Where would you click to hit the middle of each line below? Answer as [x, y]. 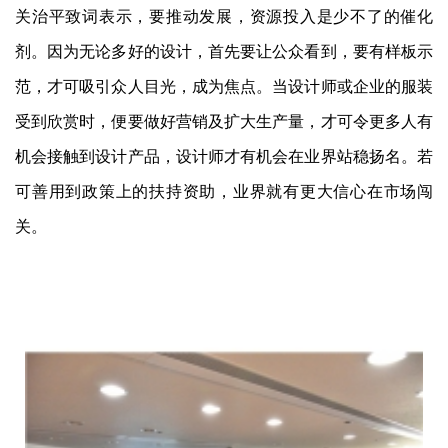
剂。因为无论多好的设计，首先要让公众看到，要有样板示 [224, 51]
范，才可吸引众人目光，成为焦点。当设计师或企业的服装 [224, 86]
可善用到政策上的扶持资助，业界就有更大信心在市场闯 [224, 191]
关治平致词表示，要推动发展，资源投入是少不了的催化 [224, 16]
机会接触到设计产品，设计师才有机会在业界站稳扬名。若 [224, 156]
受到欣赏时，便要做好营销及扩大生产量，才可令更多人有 [224, 121]
